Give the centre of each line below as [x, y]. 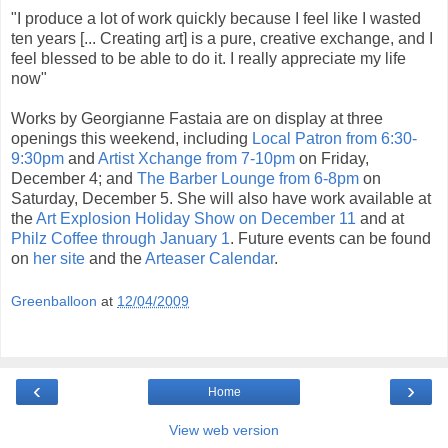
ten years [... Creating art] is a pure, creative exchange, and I [222, 38]
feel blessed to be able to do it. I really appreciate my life [208, 58]
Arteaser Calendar [209, 258]
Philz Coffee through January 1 [120, 238]
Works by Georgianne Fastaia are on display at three [197, 118]
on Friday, [332, 158]
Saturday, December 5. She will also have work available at [221, 198]
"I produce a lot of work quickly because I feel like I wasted [216, 18]
